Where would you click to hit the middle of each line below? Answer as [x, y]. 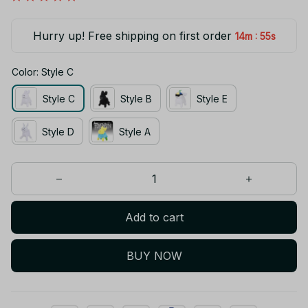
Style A [135, 131]
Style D [58, 131]
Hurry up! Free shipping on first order [132, 36]
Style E [212, 98]
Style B [136, 98]
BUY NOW [154, 255]
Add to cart [154, 217]
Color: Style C [43, 72]
